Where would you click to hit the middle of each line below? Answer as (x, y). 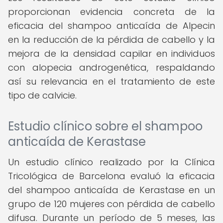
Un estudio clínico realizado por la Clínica (111, 162)
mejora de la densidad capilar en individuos (111, 54)
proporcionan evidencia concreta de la (111, 12)
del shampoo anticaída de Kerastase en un (111, 190)
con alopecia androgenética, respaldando (111, 67)
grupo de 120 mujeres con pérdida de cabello (111, 204)
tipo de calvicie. (42, 95)
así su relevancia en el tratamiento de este (111, 81)
